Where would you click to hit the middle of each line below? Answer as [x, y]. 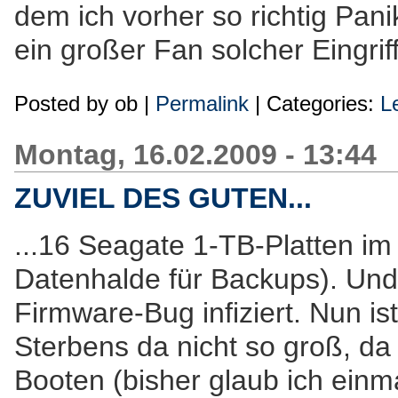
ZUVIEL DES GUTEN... [163, 198]
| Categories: [314, 103]
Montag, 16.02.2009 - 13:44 [195, 155]
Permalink [202, 103]
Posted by [64, 103]
